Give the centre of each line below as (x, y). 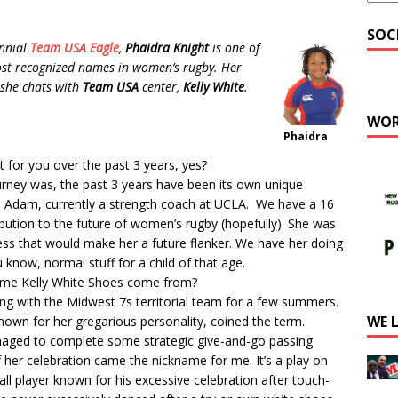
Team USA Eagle (75, 48)
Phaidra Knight (167, 48)
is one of (234, 48)
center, (161, 87)
